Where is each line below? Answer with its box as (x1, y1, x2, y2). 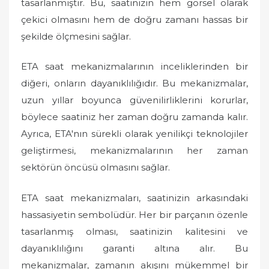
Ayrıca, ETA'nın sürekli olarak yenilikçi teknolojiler (21, 128, 248, 139)
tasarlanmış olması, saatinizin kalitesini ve (21, 225, 248, 237)
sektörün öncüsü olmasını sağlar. (21, 162, 170, 173)
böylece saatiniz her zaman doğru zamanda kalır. (21, 111, 248, 122)
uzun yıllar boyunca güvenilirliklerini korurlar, (21, 94, 248, 106)
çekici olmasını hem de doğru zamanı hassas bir (21, 13, 248, 25)
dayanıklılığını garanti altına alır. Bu (21, 242, 248, 254)
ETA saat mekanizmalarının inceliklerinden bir (21, 61, 248, 72)
